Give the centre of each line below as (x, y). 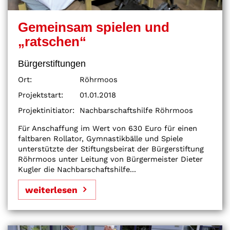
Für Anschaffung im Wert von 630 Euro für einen (108, 128)
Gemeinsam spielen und (94, 27)
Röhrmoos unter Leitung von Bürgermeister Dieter (110, 159)
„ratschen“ (52, 42)
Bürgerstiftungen (52, 63)
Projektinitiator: (46, 110)
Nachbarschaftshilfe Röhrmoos (136, 110)
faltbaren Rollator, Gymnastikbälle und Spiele (100, 138)
